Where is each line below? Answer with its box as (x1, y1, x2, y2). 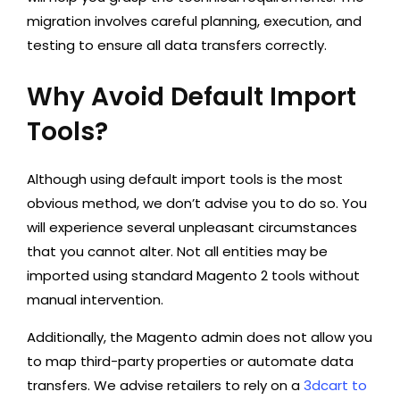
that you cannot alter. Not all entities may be (27, 242, 328, 261)
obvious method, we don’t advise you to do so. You (27, 194, 367, 212)
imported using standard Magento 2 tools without (27, 266, 360, 285)
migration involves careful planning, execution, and (27, 12, 362, 30)
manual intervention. (27, 290, 163, 309)
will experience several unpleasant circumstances (27, 218, 357, 237)
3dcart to (304, 376, 367, 395)
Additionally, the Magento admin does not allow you (27, 328, 372, 346)
